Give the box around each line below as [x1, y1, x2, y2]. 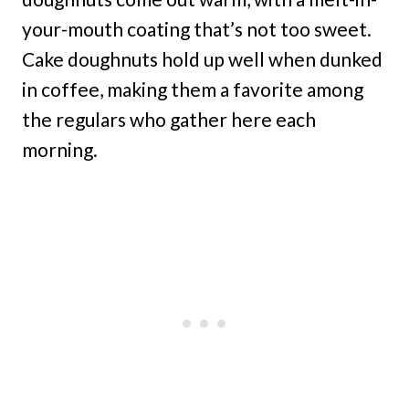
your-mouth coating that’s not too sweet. [22, 16, 372, 40]
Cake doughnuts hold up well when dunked [22, 47, 383, 70]
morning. [22, 137, 98, 161]
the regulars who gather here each [22, 107, 316, 131]
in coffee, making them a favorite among [22, 77, 363, 100]
